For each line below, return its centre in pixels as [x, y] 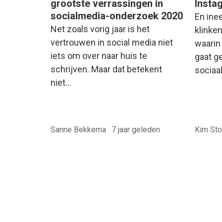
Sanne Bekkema [79, 129]
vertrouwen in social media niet [112, 42]
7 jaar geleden [136, 129]
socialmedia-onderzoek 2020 [117, 16]
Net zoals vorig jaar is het [100, 29]
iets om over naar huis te [99, 55]
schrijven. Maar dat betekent [106, 69]
